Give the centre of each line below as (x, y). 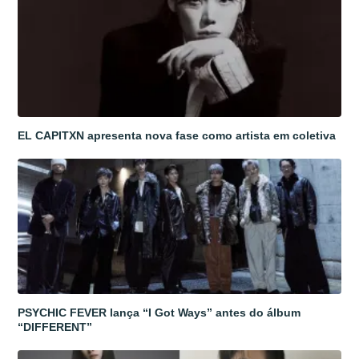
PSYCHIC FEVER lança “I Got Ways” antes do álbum (159, 312)
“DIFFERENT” (55, 327)
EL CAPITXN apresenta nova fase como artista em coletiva (177, 135)
